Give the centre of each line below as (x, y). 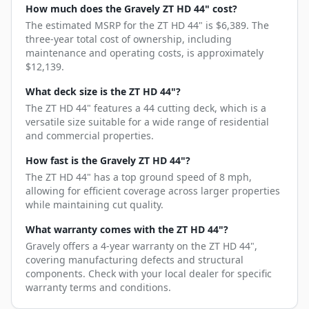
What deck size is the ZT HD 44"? (103, 92)
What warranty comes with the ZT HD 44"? (127, 230)
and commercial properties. (90, 136)
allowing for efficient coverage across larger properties (153, 191)
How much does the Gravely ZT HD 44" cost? (131, 9)
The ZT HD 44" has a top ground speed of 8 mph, (139, 177)
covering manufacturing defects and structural (134, 260)
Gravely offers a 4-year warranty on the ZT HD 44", (141, 246)
